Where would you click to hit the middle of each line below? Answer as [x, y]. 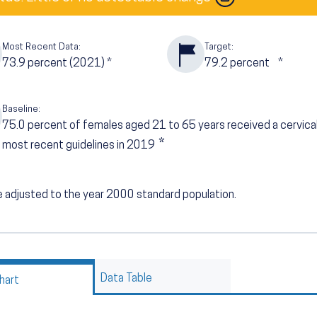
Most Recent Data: [41, 47]
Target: [219, 47]
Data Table [126, 278]
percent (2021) [66, 63]
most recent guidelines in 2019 [80, 145]
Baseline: [21, 109]
